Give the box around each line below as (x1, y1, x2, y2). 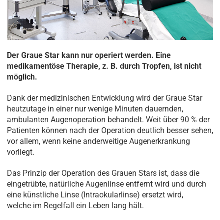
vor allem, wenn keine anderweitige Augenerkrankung (7, 136, 190, 146)
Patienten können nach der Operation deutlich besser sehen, (7, 125, 213, 135)
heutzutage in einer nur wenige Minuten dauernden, (7, 104, 183, 113)
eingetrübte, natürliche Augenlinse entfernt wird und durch (7, 179, 206, 189)
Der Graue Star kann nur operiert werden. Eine (7, 51, 171, 60)
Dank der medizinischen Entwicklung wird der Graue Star (7, 93, 202, 103)
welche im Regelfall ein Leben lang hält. (7, 200, 144, 210)
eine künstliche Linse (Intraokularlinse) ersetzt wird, (7, 190, 183, 199)
